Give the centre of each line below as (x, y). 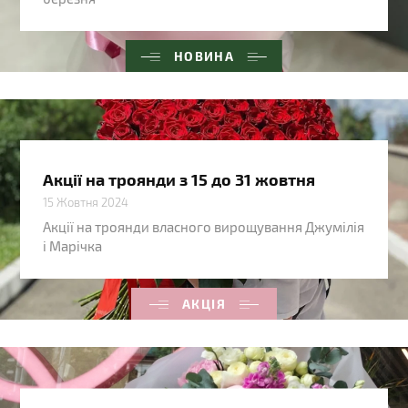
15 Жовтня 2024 (86, 203)
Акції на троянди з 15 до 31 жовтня (179, 179)
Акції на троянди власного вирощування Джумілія (204, 227)
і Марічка (73, 246)
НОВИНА (204, 56)
